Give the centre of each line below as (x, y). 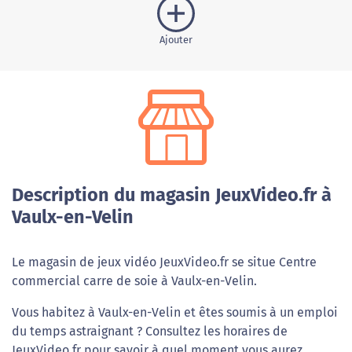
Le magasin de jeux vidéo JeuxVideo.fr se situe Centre (164, 262)
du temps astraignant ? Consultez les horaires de (150, 331)
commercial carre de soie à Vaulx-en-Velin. (134, 281)
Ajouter (176, 39)
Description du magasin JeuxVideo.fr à (172, 195)
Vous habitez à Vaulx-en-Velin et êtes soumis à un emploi (175, 312)
